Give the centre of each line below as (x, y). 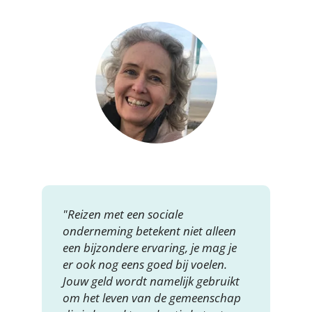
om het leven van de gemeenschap (152, 298)
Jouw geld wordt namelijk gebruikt (151, 281)
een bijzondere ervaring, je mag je (150, 248)
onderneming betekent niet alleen (149, 231)
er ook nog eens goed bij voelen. (145, 265)
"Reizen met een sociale (123, 214)
